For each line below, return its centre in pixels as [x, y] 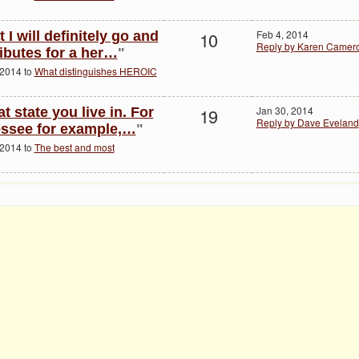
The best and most [74, 147]
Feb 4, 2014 [282, 34]
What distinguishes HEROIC [95, 71]
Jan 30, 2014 [284, 111]
